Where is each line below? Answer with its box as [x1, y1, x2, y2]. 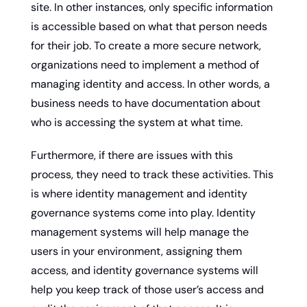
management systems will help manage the [31, 224, 249, 239]
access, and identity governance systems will [31, 262, 258, 278]
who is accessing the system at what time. [31, 114, 243, 130]
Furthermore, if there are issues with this [31, 147, 233, 162]
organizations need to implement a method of [31, 57, 259, 72]
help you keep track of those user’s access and [31, 282, 264, 297]
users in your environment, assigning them [31, 243, 242, 258]
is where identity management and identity [31, 186, 247, 201]
